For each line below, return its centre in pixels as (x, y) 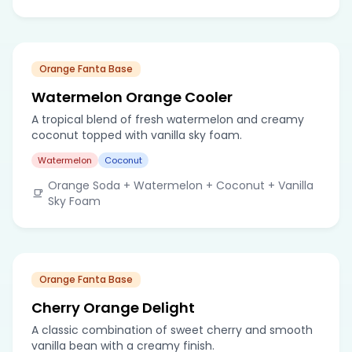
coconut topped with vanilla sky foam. (137, 135)
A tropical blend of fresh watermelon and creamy (168, 119)
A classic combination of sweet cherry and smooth (172, 330)
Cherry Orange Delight (113, 307)
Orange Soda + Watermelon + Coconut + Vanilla (180, 185)
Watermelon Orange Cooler (132, 97)
